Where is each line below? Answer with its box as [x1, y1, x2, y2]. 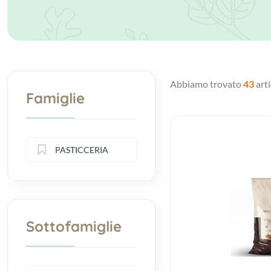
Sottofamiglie [26, 217, 122, 235]
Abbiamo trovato [169, 77, 243, 90]
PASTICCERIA [55, 144, 109, 155]
